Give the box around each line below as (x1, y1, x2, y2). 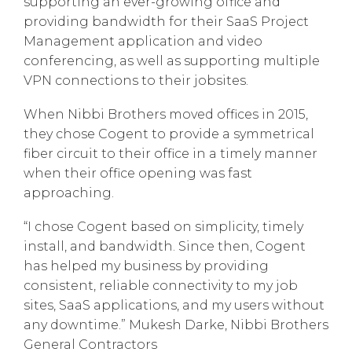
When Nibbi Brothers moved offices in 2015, (24, 106, 308, 122)
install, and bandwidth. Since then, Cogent (24, 238, 306, 254)
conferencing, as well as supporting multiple (24, 53, 320, 68)
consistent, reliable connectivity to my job (24, 277, 298, 293)
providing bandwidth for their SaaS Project (24, 13, 309, 29)
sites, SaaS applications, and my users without (24, 297, 324, 313)
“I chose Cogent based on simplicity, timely (24, 218, 303, 234)
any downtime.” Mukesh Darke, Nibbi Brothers (24, 317, 328, 332)
